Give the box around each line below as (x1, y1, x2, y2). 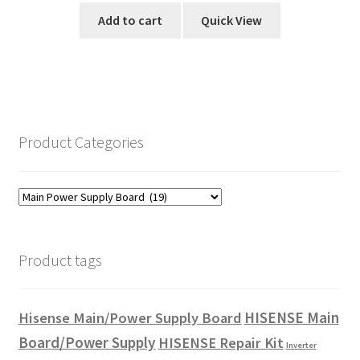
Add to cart (97, 11, 162, 28)
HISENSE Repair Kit (157, 333, 284, 353)
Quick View (201, 11, 263, 28)
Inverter (285, 340, 317, 351)
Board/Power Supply (18, 333, 156, 353)
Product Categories (18, 132, 144, 153)
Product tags (18, 249, 102, 270)
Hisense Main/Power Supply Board (18, 309, 242, 328)
